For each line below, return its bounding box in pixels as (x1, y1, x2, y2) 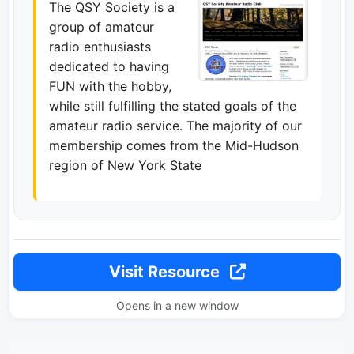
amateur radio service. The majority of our (49, 118, 302, 134)
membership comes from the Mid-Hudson (49, 137, 299, 153)
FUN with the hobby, (49, 78, 171, 94)
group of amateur (49, 19, 154, 35)
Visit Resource (108, 262, 224, 281)
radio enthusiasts (49, 39, 151, 55)
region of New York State (49, 157, 201, 173)
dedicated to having (49, 58, 169, 74)
